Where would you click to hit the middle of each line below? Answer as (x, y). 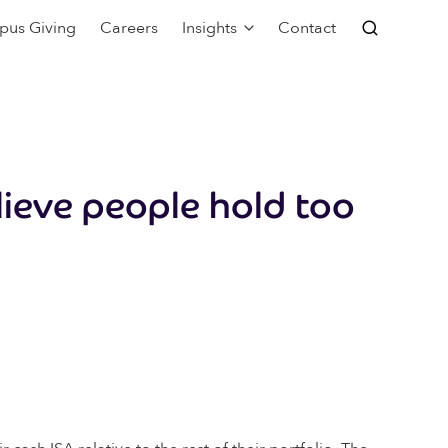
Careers (128, 28)
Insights (209, 28)
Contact (307, 28)
